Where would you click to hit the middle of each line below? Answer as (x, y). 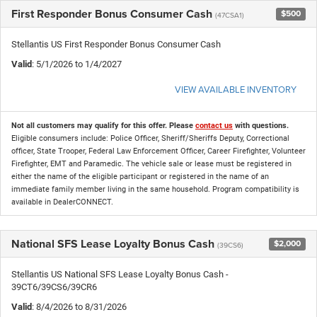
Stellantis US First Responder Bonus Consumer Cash (116, 44)
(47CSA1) (230, 15)
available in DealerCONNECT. (62, 202)
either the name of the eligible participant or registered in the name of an (140, 176)
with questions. (261, 125)
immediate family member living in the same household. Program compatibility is (155, 189)
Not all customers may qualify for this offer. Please (103, 125)
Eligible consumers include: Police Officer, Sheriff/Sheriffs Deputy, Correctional (150, 138)
